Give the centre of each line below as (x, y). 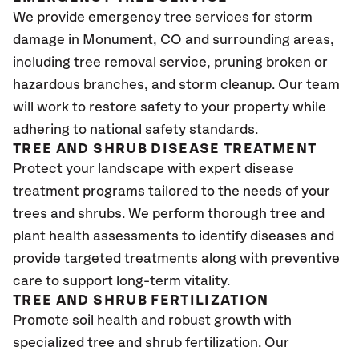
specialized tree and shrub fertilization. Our (151, 343)
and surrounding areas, (258, 40)
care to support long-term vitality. (125, 281)
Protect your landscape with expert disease (153, 169)
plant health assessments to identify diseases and (173, 236)
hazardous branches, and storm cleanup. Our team (176, 85)
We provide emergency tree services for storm (163, 18)
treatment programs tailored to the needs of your (171, 192)
